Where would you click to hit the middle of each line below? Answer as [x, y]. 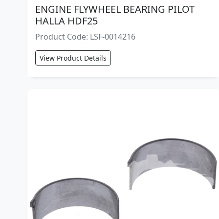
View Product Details [73, 58]
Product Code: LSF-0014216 [85, 37]
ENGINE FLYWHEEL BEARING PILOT [115, 9]
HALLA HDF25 [66, 21]
